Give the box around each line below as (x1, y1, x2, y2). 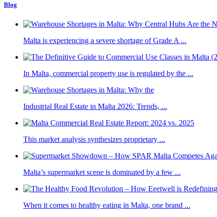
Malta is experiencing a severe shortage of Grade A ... (23, 36, 186, 45)
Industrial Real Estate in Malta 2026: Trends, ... (23, 102, 167, 110)
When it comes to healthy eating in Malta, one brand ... (23, 201, 190, 209)
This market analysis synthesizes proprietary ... (23, 135, 165, 143)
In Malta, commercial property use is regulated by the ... (23, 69, 193, 77)
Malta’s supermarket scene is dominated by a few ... (23, 168, 181, 176)
